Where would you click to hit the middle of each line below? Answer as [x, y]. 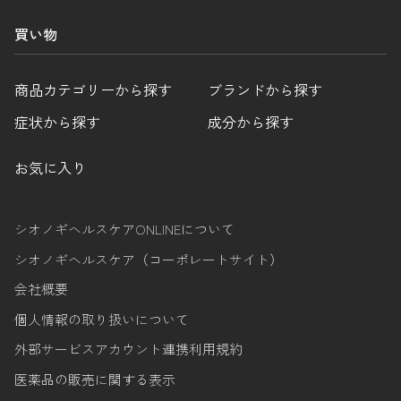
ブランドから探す [265, 90]
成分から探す [251, 121]
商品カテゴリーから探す [94, 90]
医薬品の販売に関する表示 [95, 379]
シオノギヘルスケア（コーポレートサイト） [149, 259]
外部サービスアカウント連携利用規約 [129, 349]
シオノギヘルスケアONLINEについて [125, 229]
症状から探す [58, 121]
